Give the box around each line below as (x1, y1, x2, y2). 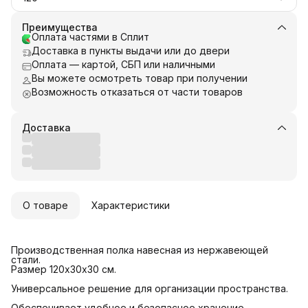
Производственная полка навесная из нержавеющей (11, 243, 268, 256)
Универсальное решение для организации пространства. (11, 282, 288, 294)
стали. (11, 253, 41, 265)
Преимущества (22, 21, 98, 33)
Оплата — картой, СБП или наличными (32, 58, 215, 70)
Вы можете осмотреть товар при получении (32, 71, 247, 84)
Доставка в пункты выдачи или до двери (32, 44, 230, 56)
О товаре (23, 199, 68, 211)
